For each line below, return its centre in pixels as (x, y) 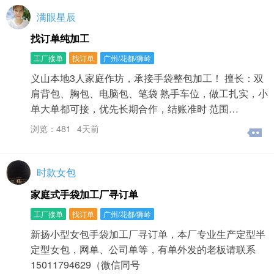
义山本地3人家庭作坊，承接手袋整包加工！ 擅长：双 (147, 78)
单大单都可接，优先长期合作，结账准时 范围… (135, 109)
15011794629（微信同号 (85, 264)
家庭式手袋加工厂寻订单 (84, 194)
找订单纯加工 (60, 39)
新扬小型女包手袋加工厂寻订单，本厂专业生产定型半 (148, 234)
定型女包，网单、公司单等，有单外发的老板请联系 (143, 249)
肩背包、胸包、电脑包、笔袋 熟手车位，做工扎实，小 (149, 94)
